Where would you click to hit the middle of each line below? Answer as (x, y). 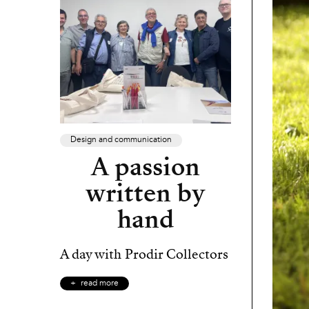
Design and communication (121, 140)
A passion (145, 167)
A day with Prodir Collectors (144, 254)
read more (100, 283)
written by (146, 193)
